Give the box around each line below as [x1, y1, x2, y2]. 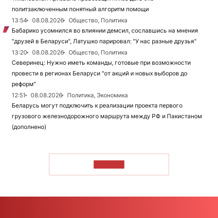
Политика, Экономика [67, 91, 128, 99]
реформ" [12, 80, 36, 88]
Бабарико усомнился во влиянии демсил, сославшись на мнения [12, 27, 198, 35]
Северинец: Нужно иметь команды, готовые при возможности [12, 59, 191, 67]
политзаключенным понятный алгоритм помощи [12, 5, 149, 13]
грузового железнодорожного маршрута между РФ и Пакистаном [12, 112, 202, 120]
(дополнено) [12, 123, 46, 131]
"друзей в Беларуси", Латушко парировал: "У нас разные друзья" [12, 37, 197, 45]
